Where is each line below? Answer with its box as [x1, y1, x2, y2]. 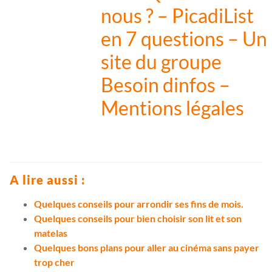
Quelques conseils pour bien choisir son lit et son [34, 212, 242, 225]
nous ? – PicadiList [101, 4, 254, 28]
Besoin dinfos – [101, 73, 230, 97]
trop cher [34, 256, 75, 268]
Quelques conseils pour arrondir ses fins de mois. [34, 198, 243, 210]
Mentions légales [101, 96, 244, 120]
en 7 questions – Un [101, 27, 267, 51]
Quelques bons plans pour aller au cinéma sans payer [34, 242, 259, 254]
